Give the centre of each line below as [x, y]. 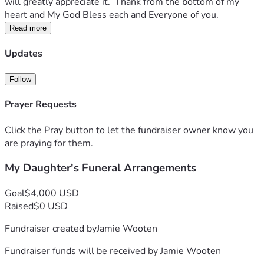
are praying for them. [49, 143]
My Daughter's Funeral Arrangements [100, 168]
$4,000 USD [52, 193]
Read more [28, 28]
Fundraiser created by [51, 228]
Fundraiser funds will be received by [82, 251]
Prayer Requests [41, 105]
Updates [24, 53]
